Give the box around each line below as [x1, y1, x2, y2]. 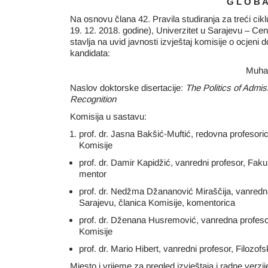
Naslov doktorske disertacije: [70, 83, 185, 93]
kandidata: [70, 48, 110, 58]
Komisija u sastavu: [70, 111, 147, 121]
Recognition [70, 94, 116, 104]
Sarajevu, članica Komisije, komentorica [79, 197, 235, 208]
